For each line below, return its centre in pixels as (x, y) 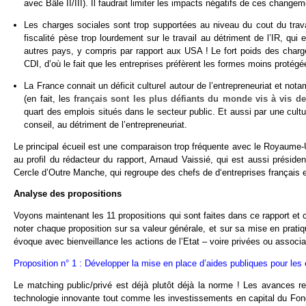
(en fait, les (49, 98)
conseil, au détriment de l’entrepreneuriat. (106, 124)
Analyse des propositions (68, 194)
